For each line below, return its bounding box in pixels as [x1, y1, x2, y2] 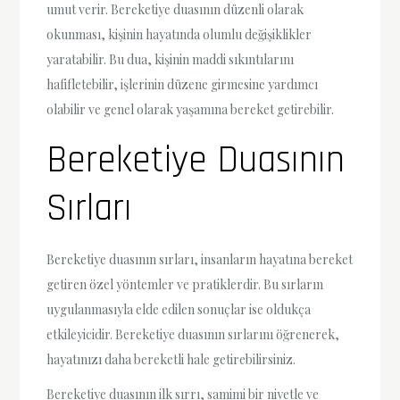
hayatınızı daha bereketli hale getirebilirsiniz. [46, 351, 296, 369]
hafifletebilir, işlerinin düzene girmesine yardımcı [46, 76, 319, 94]
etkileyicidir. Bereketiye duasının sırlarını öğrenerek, [46, 326, 340, 344]
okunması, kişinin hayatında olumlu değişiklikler [46, 26, 312, 44]
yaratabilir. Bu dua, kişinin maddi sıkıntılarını [46, 51, 295, 69]
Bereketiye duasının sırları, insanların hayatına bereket [46, 251, 354, 269]
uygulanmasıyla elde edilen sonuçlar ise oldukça [46, 301, 312, 319]
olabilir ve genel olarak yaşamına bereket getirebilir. [46, 101, 335, 119]
